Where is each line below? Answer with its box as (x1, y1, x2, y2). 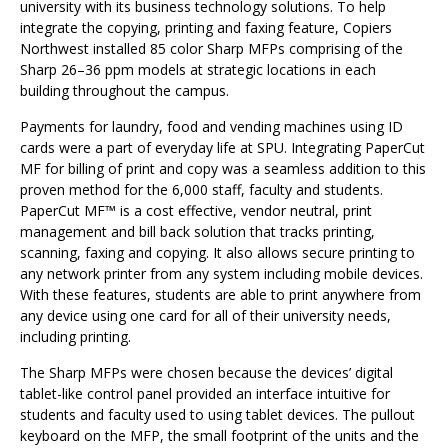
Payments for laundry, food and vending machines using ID (20, 117, 403, 137)
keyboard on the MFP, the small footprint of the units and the (20, 426, 419, 446)
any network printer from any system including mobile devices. (20, 264, 423, 284)
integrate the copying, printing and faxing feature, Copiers (20, 18, 392, 38)
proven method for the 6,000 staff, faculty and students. (20, 180, 383, 200)
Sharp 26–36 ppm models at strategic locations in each (20, 60, 376, 80)
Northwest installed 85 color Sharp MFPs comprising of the (20, 39, 403, 59)
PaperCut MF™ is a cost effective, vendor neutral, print (20, 201, 372, 221)
